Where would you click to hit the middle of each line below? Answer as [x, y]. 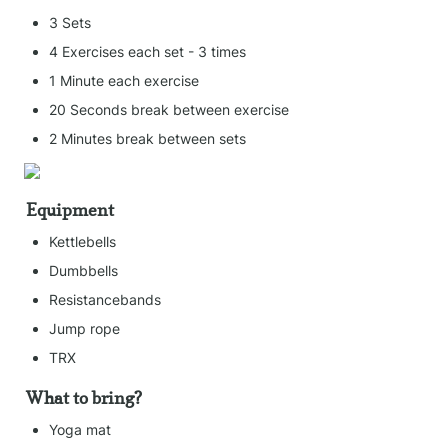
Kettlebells [82, 241]
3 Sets [70, 22]
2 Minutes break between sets [147, 138]
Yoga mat [80, 429]
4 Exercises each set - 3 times [147, 51]
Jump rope [84, 328]
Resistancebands [105, 299]
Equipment [70, 209]
